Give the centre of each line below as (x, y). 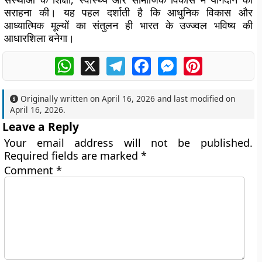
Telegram (146, 61)
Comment (30, 170)
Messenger (201, 61)
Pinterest (222, 61)
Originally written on (60, 99)
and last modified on (195, 99)
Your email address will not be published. (128, 143)
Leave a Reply (41, 127)
